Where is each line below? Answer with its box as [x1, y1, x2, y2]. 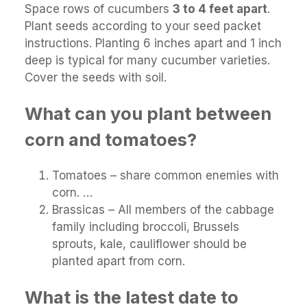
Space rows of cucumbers [25, 2, 173, 16]
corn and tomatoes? [25, 129, 197, 151]
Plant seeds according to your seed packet [25, 19, 261, 33]
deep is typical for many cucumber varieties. [25, 53, 270, 67]
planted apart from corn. [52, 254, 185, 269]
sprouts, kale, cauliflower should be [52, 237, 247, 251]
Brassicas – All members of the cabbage [52, 203, 274, 217]
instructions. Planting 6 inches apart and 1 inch [25, 36, 282, 50]
